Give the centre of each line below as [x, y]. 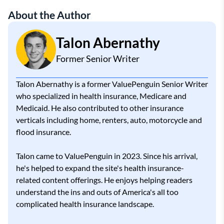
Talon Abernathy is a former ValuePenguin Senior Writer [112, 83]
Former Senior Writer [98, 58]
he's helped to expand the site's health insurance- [100, 167]
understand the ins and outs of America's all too [97, 191]
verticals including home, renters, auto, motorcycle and [109, 119]
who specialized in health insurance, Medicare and [101, 95]
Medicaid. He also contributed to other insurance [100, 107]
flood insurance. [43, 131]
